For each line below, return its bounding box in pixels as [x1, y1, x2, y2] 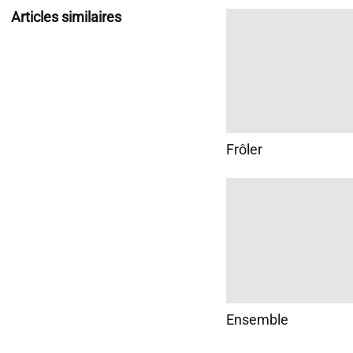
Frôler [226, 141, 262, 158]
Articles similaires [11, 9, 121, 25]
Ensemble [226, 310, 288, 328]
